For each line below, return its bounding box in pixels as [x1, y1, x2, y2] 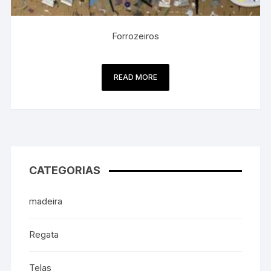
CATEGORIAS [29, 163, 101, 177]
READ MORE [113, 72, 157, 82]
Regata [29, 228, 59, 240]
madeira [29, 195, 63, 207]
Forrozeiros [111, 30, 159, 42]
